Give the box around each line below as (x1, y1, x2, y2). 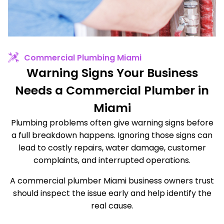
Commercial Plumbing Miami (24, 51, 142, 63)
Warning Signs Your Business (26, 64, 198, 81)
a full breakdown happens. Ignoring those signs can (11, 129, 212, 141)
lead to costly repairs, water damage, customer (18, 141, 206, 153)
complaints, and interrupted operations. (33, 154, 190, 166)
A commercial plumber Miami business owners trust (10, 174, 214, 186)
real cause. (90, 199, 133, 211)
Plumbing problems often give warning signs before (10, 116, 213, 128)
